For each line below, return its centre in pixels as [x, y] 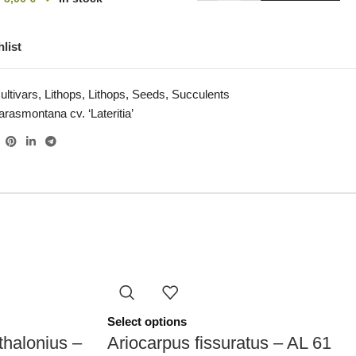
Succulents [201, 94]
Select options [147, 321]
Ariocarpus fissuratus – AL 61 [219, 343]
